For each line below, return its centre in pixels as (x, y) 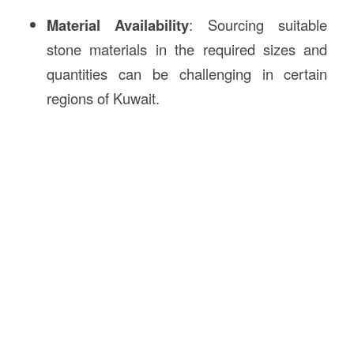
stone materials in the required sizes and (187, 49)
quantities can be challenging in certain (187, 73)
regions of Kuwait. (103, 98)
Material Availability (118, 25)
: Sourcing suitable (258, 24)
